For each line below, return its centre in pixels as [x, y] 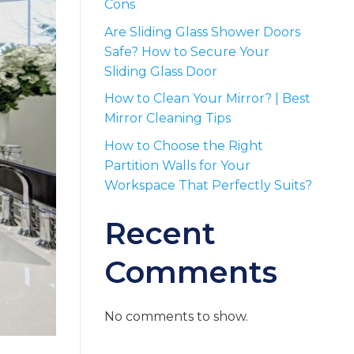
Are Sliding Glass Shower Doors [202, 32]
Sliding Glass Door [161, 71]
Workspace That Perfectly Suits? [208, 185]
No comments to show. [176, 317]
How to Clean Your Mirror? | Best [207, 99]
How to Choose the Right [184, 145]
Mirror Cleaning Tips [168, 119]
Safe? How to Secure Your [187, 51]
